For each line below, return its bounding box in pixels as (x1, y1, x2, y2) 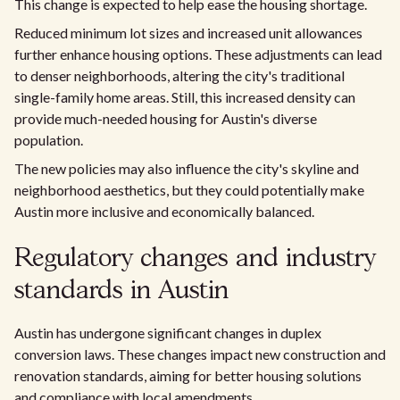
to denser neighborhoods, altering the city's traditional (14, 66, 345, 84)
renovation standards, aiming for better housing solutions (14, 366, 362, 384)
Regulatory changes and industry (14, 246, 376, 271)
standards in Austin (14, 279, 229, 304)
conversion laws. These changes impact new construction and (14, 345, 386, 362)
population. (14, 130, 83, 148)
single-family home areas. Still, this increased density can (14, 87, 355, 105)
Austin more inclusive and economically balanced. (14, 202, 314, 220)
